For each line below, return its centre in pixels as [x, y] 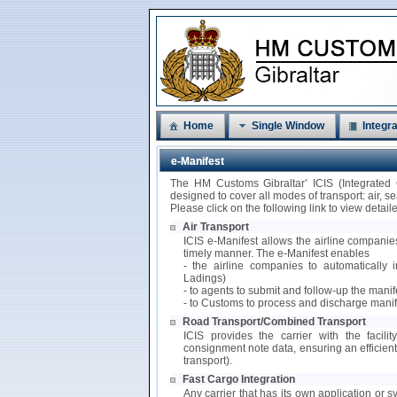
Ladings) [204, 278]
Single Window [288, 126]
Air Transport [215, 226]
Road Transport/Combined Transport [274, 321]
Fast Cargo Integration [238, 379]
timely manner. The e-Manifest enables [276, 253]
